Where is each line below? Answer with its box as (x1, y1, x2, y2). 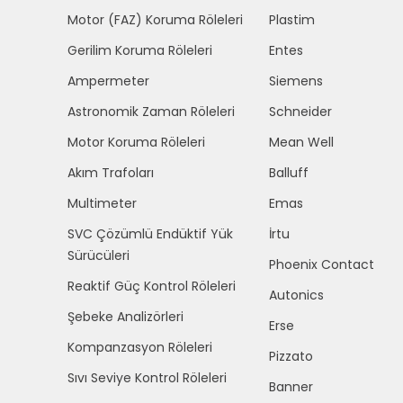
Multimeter (67, 194, 137, 212)
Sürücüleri (67, 246, 130, 264)
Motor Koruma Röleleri (67, 133, 205, 151)
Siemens (268, 72, 323, 90)
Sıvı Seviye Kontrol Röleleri (67, 369, 227, 387)
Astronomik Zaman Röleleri (67, 103, 235, 121)
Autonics (268, 286, 324, 304)
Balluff (268, 164, 309, 182)
